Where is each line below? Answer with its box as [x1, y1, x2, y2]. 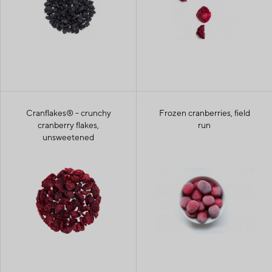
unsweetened [42, 131, 94, 142]
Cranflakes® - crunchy [25, 107, 111, 118]
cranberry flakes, [38, 119, 99, 130]
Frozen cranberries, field [158, 107, 250, 118]
